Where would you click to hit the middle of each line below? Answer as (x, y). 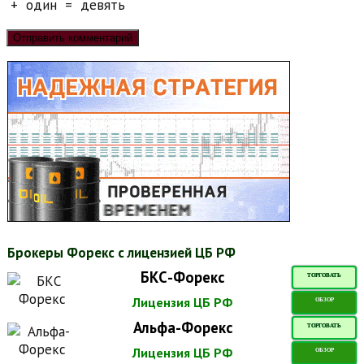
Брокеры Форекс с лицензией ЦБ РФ (121, 252)
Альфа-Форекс (182, 327)
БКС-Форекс (182, 277)
